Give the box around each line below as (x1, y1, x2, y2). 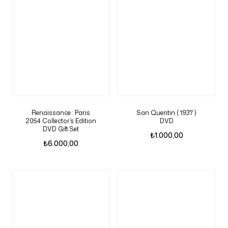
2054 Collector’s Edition (25, 117, 97, 125)
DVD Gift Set (43, 125, 79, 133)
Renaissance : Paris (32, 108, 91, 117)
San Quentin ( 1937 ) (136, 108, 196, 117)
